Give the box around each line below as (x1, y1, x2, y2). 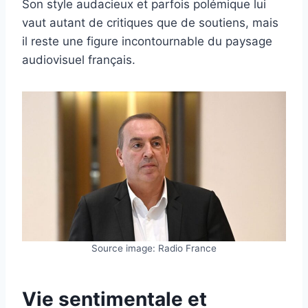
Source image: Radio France (91, 242, 217, 254)
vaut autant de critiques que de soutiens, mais (22, 16, 278, 30)
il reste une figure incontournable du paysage (22, 34, 272, 49)
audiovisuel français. (22, 53, 135, 67)
